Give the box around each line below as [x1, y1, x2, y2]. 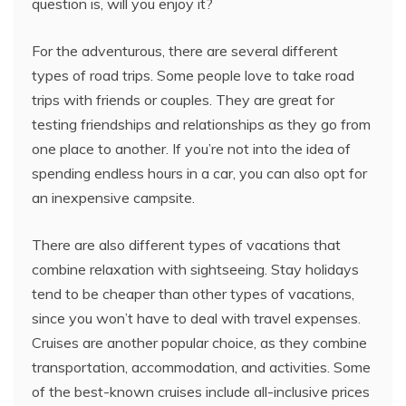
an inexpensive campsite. [32, 188, 195, 207]
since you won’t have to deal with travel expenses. [32, 308, 361, 327]
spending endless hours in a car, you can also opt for [32, 163, 367, 182]
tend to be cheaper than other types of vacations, [32, 284, 354, 303]
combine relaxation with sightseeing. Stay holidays [32, 259, 359, 278]
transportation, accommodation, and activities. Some [32, 357, 371, 376]
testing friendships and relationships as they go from [32, 114, 371, 133]
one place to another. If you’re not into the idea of [32, 139, 351, 158]
